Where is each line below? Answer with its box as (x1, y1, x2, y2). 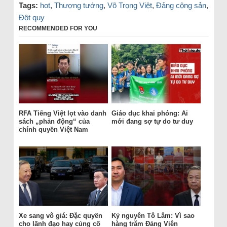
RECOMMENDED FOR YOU (18, 24, 97, 32)
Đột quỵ (18, 13, 45, 22)
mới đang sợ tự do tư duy (111, 117, 193, 125)
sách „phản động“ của (18, 117, 90, 125)
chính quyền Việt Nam (18, 125, 88, 133)
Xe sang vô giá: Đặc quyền (18, 211, 102, 219)
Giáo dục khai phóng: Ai (111, 109, 188, 117)
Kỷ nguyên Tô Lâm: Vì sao (111, 211, 195, 219)
